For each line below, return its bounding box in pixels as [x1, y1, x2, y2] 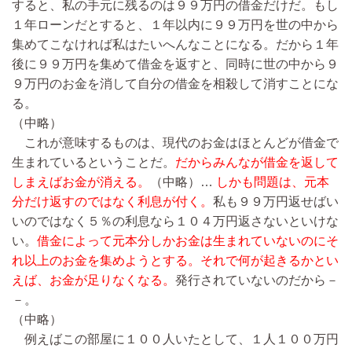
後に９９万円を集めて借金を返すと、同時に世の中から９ [12, 57, 339, 71]
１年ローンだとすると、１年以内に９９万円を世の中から [12, 17, 339, 31]
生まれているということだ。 [12, 155, 175, 169]
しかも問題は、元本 [216, 174, 329, 189]
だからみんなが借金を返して [175, 155, 339, 169]
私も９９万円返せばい [213, 194, 339, 208]
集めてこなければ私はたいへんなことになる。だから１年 [12, 37, 339, 51]
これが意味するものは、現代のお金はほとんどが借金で [12, 135, 339, 149]
